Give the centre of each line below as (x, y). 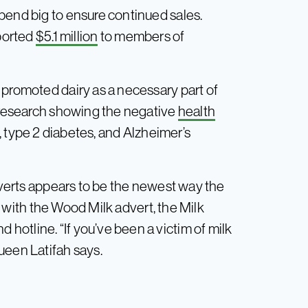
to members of (141, 36)
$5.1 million (67, 36)
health (197, 111)
